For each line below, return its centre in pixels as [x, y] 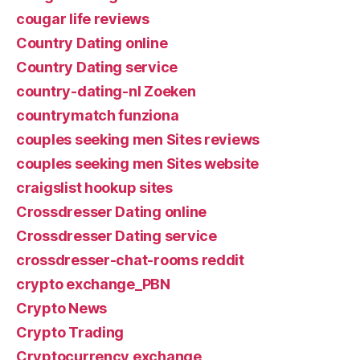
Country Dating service [97, 67]
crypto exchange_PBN [93, 284]
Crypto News [62, 308]
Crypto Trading [70, 332]
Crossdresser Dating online [111, 212]
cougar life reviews [83, 19]
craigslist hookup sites [94, 188]
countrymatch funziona [98, 115]
